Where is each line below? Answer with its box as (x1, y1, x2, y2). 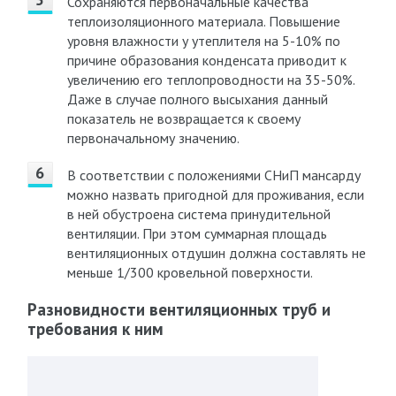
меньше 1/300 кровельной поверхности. (66, 263, 313, 281)
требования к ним (27, 318, 164, 339)
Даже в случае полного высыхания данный (66, 90, 328, 108)
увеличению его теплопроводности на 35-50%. (66, 71, 354, 88)
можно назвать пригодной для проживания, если (66, 186, 364, 203)
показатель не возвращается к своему (66, 110, 301, 127)
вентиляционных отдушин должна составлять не (66, 244, 366, 262)
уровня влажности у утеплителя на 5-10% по (66, 32, 340, 49)
